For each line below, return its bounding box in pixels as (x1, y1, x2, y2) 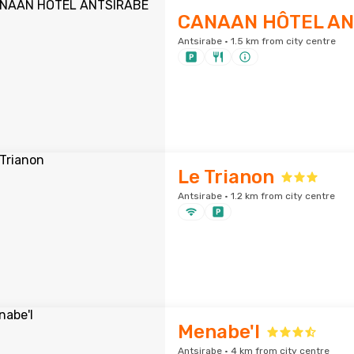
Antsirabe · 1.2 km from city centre (177, 190, 335, 201)
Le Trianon (177, 166, 274, 188)
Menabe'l (177, 321, 260, 343)
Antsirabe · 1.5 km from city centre (177, 36, 336, 47)
